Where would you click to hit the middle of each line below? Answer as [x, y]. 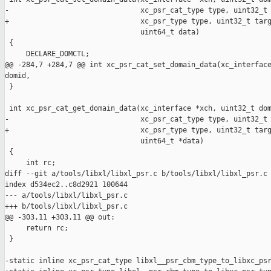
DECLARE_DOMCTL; [47, 54]
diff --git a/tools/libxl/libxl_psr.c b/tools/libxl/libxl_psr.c [136, 174]
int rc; [30, 163]
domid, [18, 76]
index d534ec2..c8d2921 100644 [66, 185]
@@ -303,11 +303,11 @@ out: [60, 217]
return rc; [37, 228]
